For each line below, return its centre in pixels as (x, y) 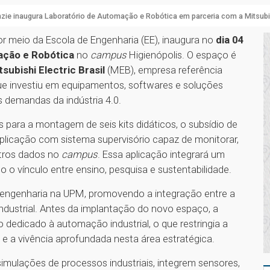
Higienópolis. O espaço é (181, 55)
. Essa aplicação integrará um (161, 155)
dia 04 (230, 40)
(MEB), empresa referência (164, 70)
